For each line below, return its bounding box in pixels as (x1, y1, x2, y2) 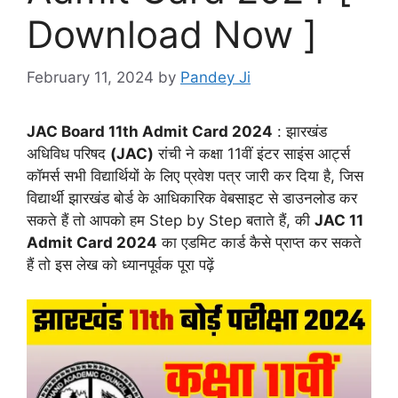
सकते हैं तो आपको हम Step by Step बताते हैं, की (27, 211, 314, 230)
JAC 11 (314, 211, 363, 230)
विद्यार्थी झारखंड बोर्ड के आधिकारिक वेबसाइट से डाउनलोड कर (27, 189, 357, 208)
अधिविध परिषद (27, 145, 110, 163)
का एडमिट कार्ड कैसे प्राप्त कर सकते (157, 234, 362, 252)
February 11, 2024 (27, 68, 154, 87)
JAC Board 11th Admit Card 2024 (27, 123, 273, 141)
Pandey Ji (180, 68, 251, 87)
